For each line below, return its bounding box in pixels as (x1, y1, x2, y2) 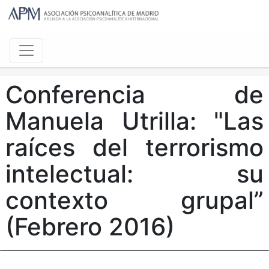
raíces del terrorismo (5, 133, 264, 163)
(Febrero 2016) (5, 212, 175, 242)
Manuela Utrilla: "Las (5, 106, 264, 136)
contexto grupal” (5, 186, 264, 216)
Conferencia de (5, 80, 264, 110)
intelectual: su (5, 159, 264, 189)
